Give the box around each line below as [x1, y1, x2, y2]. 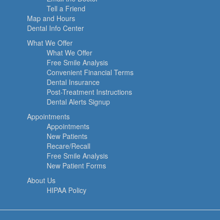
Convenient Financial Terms [47, 67, 134, 77]
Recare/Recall [47, 141, 90, 151]
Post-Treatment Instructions [47, 87, 132, 97]
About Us [27, 175, 55, 185]
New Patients [47, 131, 87, 141]
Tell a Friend [47, 3, 85, 13]
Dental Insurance [47, 77, 100, 87]
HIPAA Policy [47, 185, 86, 195]
